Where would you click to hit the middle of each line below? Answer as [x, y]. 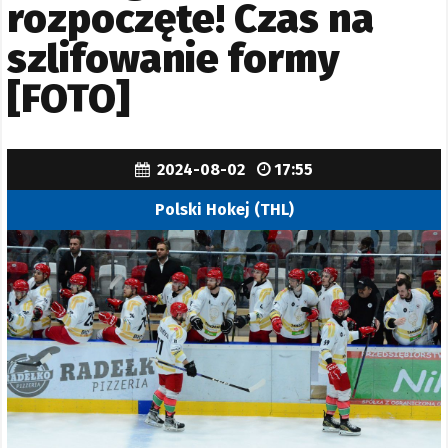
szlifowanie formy [173, 59]
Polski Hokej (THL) [224, 210]
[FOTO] [68, 99]
